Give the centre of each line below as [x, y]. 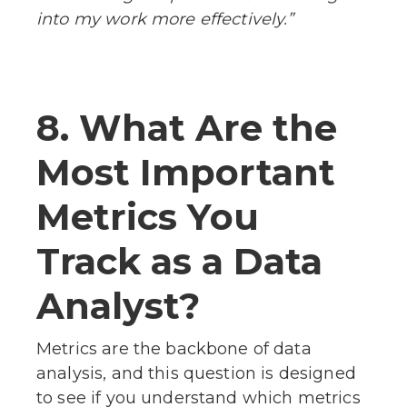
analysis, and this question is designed [196, 373]
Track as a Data [179, 261]
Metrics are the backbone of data [174, 348]
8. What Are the [187, 127]
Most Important [186, 172]
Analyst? [118, 305]
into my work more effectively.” [165, 19]
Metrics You [148, 216]
